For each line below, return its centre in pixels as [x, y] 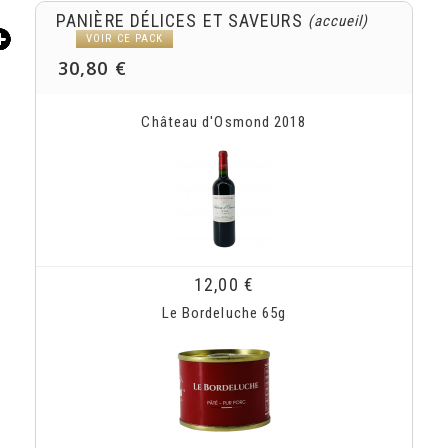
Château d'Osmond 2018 [224, 122]
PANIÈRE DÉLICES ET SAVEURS [179, 20]
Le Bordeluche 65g [224, 313]
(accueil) [338, 21]
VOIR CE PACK [125, 38]
